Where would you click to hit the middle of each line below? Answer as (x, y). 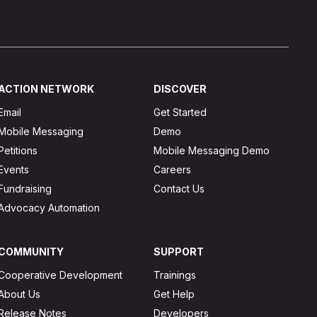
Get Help (174, 294)
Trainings (175, 275)
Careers (173, 169)
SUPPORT (179, 251)
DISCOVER (180, 88)
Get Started (180, 112)
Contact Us (179, 188)
